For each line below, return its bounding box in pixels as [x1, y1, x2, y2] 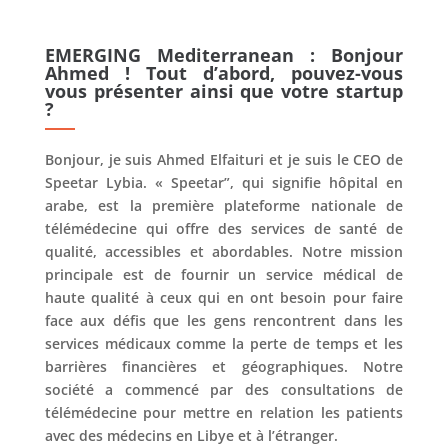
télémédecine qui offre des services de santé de [44, 219, 404, 239]
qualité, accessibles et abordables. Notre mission [44, 242, 404, 262]
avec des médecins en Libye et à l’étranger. [44, 426, 338, 446]
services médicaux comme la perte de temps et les [44, 334, 404, 354]
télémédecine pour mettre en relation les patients [44, 403, 404, 423]
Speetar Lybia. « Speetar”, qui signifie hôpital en [44, 173, 404, 193]
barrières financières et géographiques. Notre [44, 357, 404, 377]
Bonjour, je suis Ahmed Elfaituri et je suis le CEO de [44, 150, 404, 170]
